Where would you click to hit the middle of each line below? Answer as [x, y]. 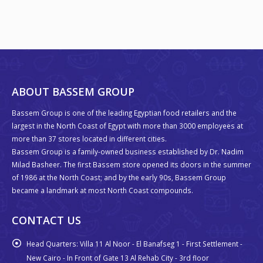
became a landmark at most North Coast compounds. [102, 190]
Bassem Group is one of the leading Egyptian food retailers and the [124, 112]
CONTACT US [46, 220]
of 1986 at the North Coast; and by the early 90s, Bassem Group [119, 177]
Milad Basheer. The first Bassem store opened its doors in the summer [131, 164]
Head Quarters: [52, 243]
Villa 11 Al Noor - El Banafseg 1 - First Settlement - [161, 243]
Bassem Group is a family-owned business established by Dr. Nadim [128, 151]
